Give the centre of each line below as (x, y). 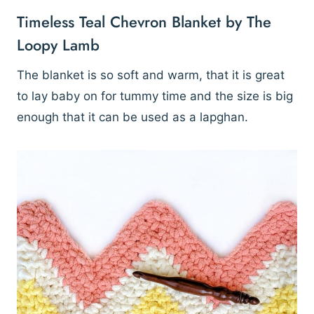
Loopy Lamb (58, 45)
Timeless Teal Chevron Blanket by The (144, 22)
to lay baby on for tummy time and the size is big (155, 96)
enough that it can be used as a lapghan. (134, 117)
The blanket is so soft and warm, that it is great (151, 75)
